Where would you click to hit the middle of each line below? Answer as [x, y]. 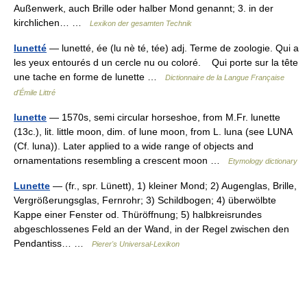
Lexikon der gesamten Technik [141, 23]
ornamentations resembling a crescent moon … [121, 160]
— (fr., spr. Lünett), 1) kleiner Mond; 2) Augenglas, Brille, [173, 185]
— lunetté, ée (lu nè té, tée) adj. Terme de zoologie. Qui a [173, 48]
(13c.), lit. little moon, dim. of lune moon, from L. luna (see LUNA [153, 131]
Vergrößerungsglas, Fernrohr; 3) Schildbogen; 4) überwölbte [145, 200]
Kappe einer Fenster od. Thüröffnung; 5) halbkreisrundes [138, 214]
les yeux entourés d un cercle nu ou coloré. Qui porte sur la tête [156, 62]
